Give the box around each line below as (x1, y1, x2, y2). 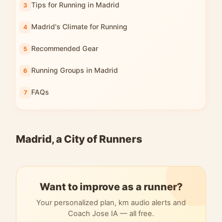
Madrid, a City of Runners (16, 133, 142, 145)
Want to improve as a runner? (39, 181, 183, 193)
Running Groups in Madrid (31, 66, 118, 74)
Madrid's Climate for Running (31, 22, 127, 31)
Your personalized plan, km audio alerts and (36, 198, 186, 207)
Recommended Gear (31, 44, 98, 53)
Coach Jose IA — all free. (68, 209, 154, 218)
